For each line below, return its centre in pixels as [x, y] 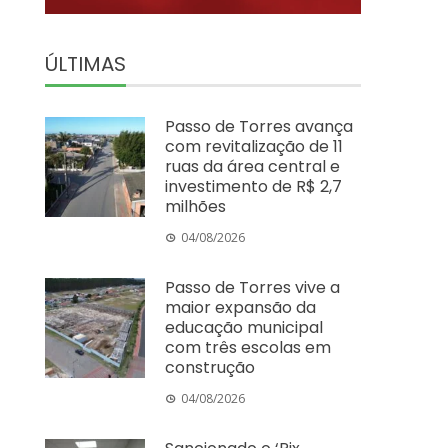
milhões [196, 206]
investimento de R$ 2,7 [254, 186]
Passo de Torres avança [259, 126]
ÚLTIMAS [86, 63]
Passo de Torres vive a [253, 287]
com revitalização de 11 [254, 146]
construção [210, 367]
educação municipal [244, 327]
